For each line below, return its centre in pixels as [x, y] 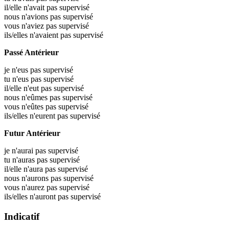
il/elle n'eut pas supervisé [44, 88]
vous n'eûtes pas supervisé [46, 107]
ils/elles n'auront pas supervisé [52, 197]
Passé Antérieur [31, 53]
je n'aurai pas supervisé [41, 151]
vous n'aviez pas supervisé [47, 26]
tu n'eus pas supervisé [39, 79]
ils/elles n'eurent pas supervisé [52, 116]
